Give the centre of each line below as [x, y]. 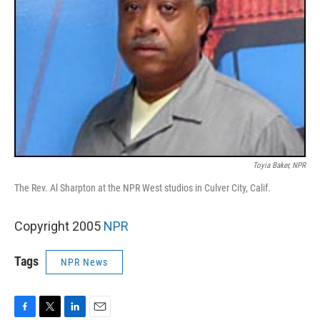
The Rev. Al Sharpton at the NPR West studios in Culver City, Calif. [142, 188]
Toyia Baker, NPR [279, 165]
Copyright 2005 [59, 226]
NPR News [84, 262]
